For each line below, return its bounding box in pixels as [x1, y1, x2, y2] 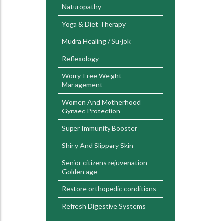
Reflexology [62, 54, 99, 63]
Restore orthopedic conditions [62, 184, 156, 193]
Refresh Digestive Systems [62, 202, 146, 210]
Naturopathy [62, 2, 101, 11]
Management [62, 80, 103, 89]
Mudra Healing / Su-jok [62, 37, 131, 45]
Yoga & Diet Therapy [62, 20, 126, 28]
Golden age [62, 167, 97, 176]
